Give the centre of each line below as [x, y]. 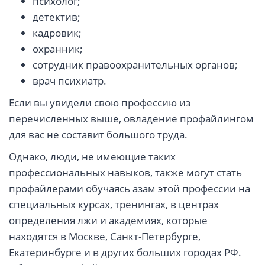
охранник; [58, 49]
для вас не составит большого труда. [98, 135]
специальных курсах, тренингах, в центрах [114, 205]
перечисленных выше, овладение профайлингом [131, 119]
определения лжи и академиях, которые [108, 221]
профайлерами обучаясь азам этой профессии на [130, 189]
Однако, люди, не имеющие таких [92, 157]
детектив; [56, 17]
